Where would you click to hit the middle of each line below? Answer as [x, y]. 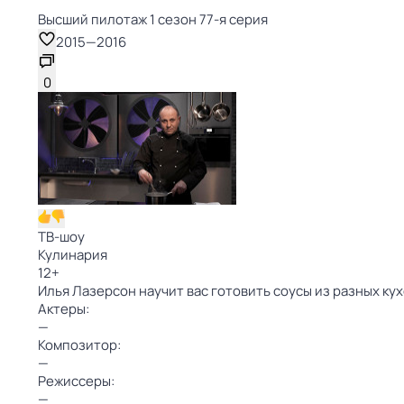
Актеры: [64, 309]
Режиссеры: [76, 381]
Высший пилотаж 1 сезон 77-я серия [153, 19]
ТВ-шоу [61, 237]
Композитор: [79, 345]
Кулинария [73, 255]
